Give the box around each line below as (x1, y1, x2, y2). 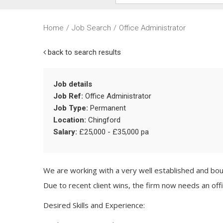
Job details (53, 80, 92, 89)
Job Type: (53, 104, 88, 113)
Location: (53, 115, 86, 125)
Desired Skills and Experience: (43, 200, 145, 211)
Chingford (86, 115, 120, 125)
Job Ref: (53, 92, 83, 101)
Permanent (88, 104, 126, 113)
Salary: (53, 127, 77, 137)
